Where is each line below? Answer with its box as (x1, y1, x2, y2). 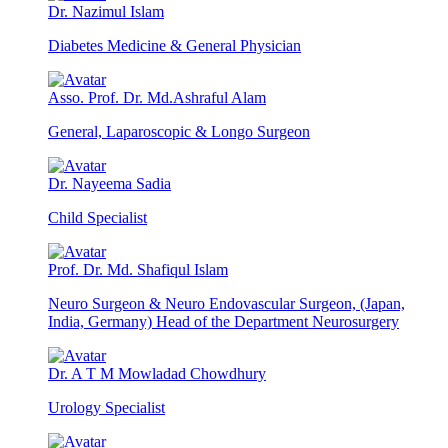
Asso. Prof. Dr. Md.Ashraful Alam (48, 89, 266, 107)
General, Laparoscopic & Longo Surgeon (48, 123, 310, 141)
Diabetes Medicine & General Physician (48, 37, 301, 55)
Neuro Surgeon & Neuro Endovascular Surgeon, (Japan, (48, 295, 405, 313)
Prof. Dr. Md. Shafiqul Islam (48, 261, 228, 279)
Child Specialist (48, 209, 147, 227)
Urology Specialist (48, 399, 165, 417)
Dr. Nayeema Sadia (48, 175, 171, 193)
